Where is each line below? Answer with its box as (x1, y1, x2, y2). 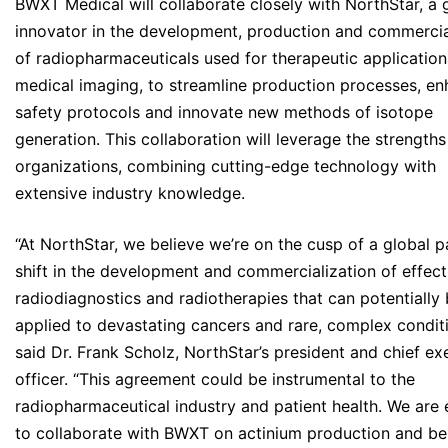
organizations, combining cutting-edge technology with (15, 156, 436, 177)
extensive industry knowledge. (15, 183, 245, 204)
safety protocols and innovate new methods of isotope (15, 102, 433, 123)
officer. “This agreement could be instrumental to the (15, 369, 415, 390)
